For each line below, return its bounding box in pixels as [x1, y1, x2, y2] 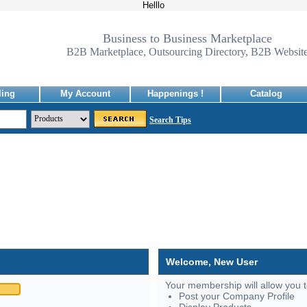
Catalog [249, 88, 282, 99]
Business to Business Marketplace [102, 32, 272, 45]
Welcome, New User [165, 256, 258, 267]
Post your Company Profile [178, 291, 295, 302]
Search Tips [149, 114, 191, 125]
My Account [60, 88, 110, 99]
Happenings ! [147, 88, 204, 99]
